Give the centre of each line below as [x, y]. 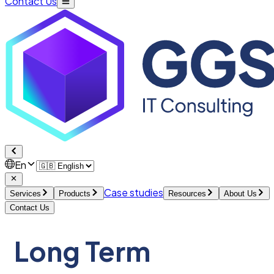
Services [25, 193]
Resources [187, 193]
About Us [240, 193]
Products [75, 193]
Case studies [133, 192]
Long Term [82, 250]
